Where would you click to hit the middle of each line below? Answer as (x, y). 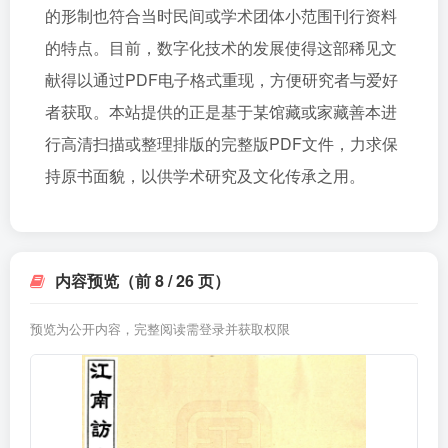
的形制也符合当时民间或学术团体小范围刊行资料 (221, 15)
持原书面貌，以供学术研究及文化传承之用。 (205, 175)
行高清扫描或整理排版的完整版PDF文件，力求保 (221, 143)
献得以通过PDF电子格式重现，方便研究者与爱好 (221, 79)
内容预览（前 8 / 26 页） (142, 280)
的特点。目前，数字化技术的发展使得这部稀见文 (221, 47)
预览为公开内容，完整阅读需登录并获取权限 (160, 328)
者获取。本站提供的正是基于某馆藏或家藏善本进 (221, 111)
